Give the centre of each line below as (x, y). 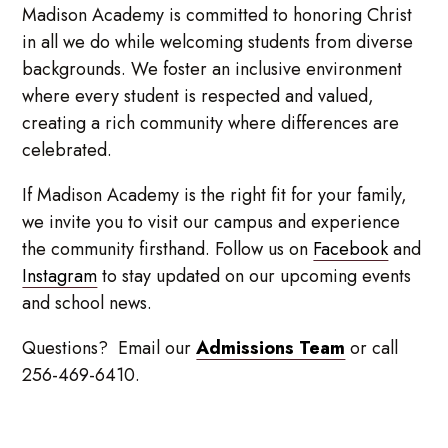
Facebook (351, 248)
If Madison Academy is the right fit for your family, (215, 194)
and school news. (87, 302)
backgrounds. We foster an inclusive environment (212, 68)
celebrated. (70, 149)
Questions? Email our (109, 347)
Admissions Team (271, 347)
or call (372, 347)
